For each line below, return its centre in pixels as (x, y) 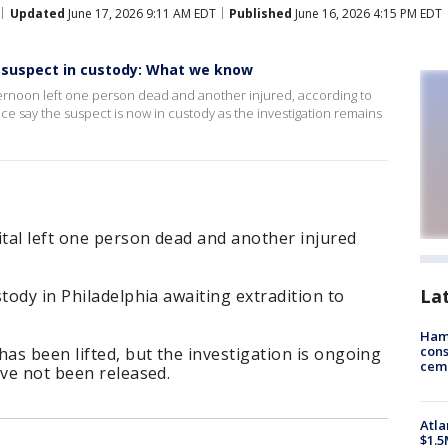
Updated (37, 13)
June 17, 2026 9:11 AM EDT (140, 13)
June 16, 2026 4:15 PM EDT (367, 13)
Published (260, 13)
